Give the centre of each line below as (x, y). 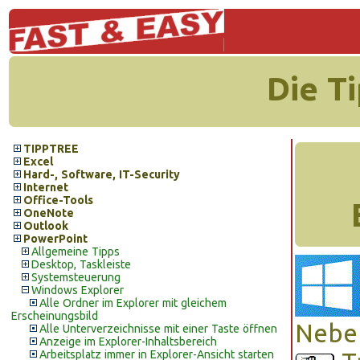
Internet (46, 187)
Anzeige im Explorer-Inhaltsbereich (128, 342)
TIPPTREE (51, 149)
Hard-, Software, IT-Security (102, 174)
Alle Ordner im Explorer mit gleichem (133, 303)
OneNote (49, 213)
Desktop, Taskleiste (81, 264)
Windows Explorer (78, 290)
